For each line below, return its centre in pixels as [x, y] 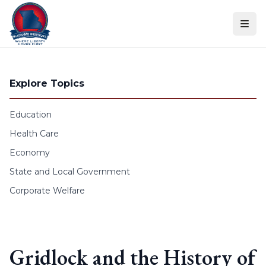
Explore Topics [47, 83]
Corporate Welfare [47, 191]
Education [31, 115]
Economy [30, 153]
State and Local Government [70, 172]
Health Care [34, 134]
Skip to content [41, 12]
